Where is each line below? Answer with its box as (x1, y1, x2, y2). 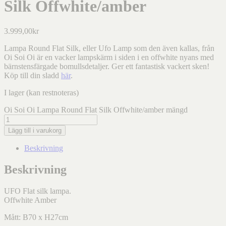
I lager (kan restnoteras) (4, 88, 79, 97)
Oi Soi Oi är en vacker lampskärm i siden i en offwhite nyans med (4, 52, 214, 62)
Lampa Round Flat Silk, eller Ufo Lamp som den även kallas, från (4, 43, 214, 52)
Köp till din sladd (4, 71, 61, 80)
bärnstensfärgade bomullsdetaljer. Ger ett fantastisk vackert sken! (4, 62, 209, 71)
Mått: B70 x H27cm (4, 212, 68, 221)
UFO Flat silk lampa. (4, 186, 71, 195)
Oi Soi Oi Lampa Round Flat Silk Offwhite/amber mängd (4, 105, 188, 114)
